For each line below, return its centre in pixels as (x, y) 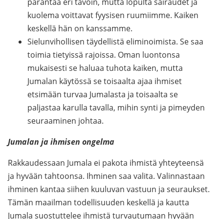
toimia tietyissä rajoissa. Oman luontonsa (104, 55)
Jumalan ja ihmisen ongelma (61, 142)
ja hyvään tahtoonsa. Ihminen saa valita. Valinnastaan (106, 176)
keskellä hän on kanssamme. (80, 28)
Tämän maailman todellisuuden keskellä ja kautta (99, 202)
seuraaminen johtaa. (66, 121)
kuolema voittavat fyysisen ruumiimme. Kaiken (113, 15)
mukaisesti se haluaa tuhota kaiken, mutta (105, 68)
